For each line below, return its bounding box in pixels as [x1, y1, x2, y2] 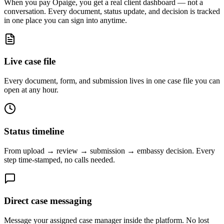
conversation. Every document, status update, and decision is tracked [4, 6, 220, 15]
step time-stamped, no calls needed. [4, 155, 115, 164]
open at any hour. [4, 85, 58, 94]
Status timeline [4, 125, 64, 136]
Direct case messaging [4, 195, 92, 206]
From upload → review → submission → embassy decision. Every [4, 146, 215, 155]
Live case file [4, 56, 55, 67]
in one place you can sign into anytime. [4, 15, 127, 24]
